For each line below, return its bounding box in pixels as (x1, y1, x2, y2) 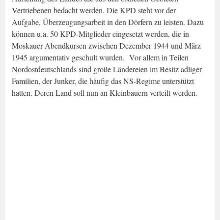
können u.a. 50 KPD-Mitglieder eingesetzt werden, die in (12, 28, 189, 39)
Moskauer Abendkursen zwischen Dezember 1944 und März (12, 40, 201, 51)
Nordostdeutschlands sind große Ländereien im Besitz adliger (12, 63, 202, 74)
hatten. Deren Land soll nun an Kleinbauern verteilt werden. (12, 87, 197, 98)
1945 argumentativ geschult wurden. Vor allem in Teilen (12, 52, 189, 62)
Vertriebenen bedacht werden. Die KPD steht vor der (12, 4, 176, 15)
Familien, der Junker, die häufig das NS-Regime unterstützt (12, 75, 194, 86)
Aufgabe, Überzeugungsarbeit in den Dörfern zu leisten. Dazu (12, 16, 204, 27)
